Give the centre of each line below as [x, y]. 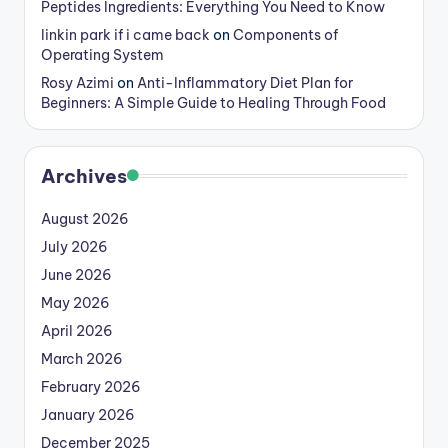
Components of [285, 34]
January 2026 [88, 414]
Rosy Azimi [77, 82]
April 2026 [77, 330]
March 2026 [82, 358]
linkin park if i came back [125, 34]
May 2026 [75, 302]
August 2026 [85, 218]
